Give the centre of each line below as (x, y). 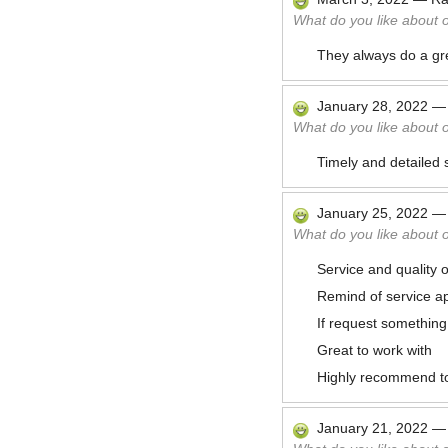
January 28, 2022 (372, 106)
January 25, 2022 (372, 213)
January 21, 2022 (372, 428)
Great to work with (374, 350)
